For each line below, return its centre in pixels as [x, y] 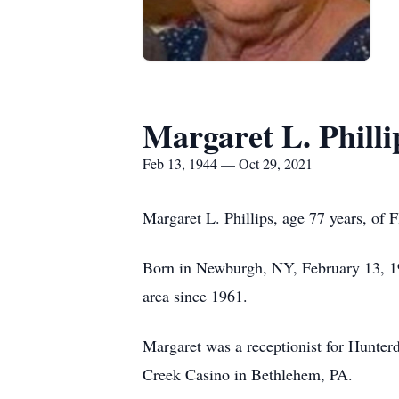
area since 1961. [195, 296]
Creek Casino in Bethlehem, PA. [248, 374]
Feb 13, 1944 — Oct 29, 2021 [228, 163]
